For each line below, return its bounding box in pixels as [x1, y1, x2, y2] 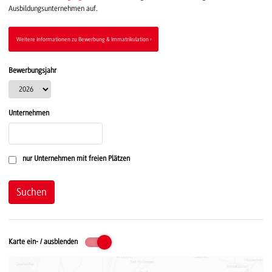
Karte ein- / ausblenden [8, 237, 78, 246]
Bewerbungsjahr [8, 66, 56, 75]
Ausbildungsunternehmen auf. [8, 4, 98, 13]
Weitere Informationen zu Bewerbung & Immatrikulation [16, 35, 149, 42]
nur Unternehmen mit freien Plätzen [22, 154, 130, 163]
